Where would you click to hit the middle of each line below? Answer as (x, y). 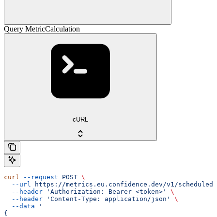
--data (19, 206)
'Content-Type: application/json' (107, 199)
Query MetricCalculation (42, 29)
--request (39, 177)
